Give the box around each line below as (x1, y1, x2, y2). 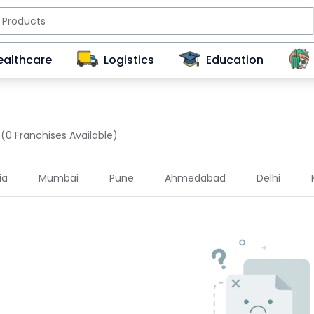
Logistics (104, 52, 154, 68)
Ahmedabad (165, 171, 226, 185)
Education (206, 52, 264, 68)
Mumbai (39, 171, 78, 185)
